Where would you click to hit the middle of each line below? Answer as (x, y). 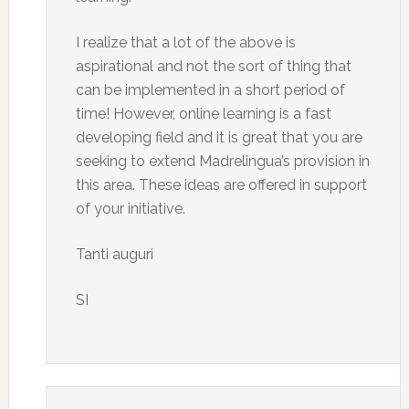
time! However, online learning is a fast (203, 114)
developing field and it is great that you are (219, 137)
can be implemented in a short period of (210, 90)
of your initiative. (130, 209)
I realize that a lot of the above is (185, 42)
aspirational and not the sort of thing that (213, 66)
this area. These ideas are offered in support (221, 185)
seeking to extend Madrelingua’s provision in (222, 161)
